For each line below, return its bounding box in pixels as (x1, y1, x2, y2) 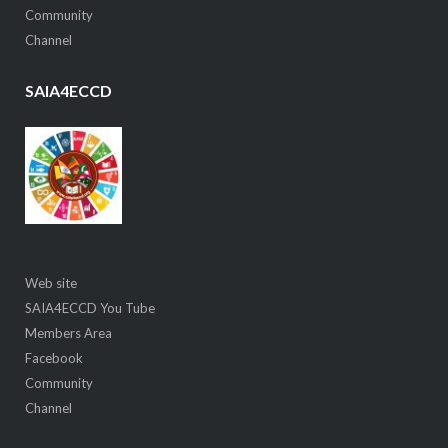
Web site (24, 275, 77, 292)
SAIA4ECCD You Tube (24, 300, 155, 317)
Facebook (24, 350, 83, 367)
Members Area (24, 325, 112, 342)
